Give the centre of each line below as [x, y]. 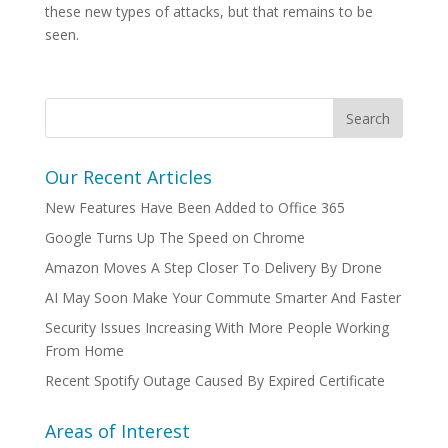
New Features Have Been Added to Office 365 [194, 208]
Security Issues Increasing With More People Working [216, 328]
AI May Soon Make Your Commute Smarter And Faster [222, 298]
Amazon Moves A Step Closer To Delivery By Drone [213, 268]
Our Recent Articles [128, 177]
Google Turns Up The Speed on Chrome [174, 238]
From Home [84, 351]
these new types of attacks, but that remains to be [208, 12]
